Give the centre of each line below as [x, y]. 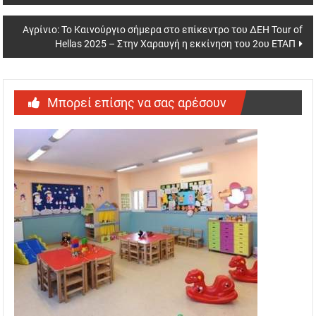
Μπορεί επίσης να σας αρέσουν [137, 103]
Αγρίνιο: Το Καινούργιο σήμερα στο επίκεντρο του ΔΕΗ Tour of [162, 30]
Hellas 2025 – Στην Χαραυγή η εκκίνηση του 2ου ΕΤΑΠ [175, 44]
